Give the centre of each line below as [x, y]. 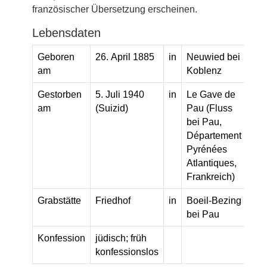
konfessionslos [127, 252]
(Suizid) [112, 108]
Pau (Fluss [209, 108]
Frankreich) [211, 176]
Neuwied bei [213, 57]
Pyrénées [207, 149]
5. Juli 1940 [120, 94]
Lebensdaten [66, 33]
